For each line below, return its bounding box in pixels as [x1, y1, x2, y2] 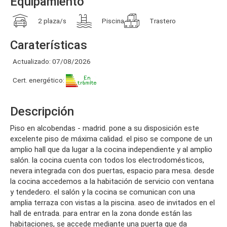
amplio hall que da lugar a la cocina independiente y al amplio [10, 145, 212, 154]
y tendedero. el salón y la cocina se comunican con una [10, 187, 195, 197]
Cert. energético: [13, 75, 66, 84]
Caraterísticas [10, 38, 87, 52]
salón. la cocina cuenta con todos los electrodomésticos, [10, 156, 204, 165]
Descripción [10, 104, 74, 119]
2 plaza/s [38, 16, 66, 25]
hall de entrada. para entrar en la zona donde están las [10, 209, 192, 218]
